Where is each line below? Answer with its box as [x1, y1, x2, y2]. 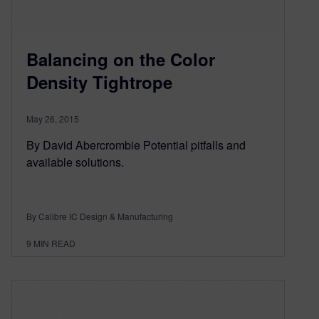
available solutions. [26, 153, 124, 170]
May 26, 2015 [26, 112, 79, 125]
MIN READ [33, 236, 75, 249]
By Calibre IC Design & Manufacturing [26, 209, 173, 222]
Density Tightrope [26, 69, 172, 94]
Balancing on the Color [26, 46, 215, 71]
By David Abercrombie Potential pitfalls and [26, 136, 246, 153]
